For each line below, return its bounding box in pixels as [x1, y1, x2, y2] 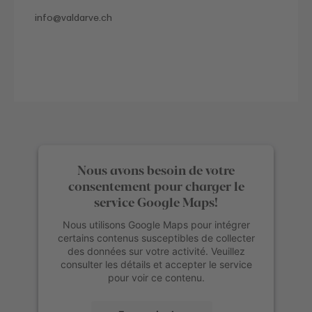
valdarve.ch [61, 11, 112, 25]
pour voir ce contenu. [107, 272, 205, 284]
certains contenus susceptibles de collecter [57, 232, 255, 244]
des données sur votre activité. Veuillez [67, 245, 245, 258]
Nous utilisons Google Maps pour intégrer [62, 219, 250, 231]
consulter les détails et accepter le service [60, 258, 252, 271]
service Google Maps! [94, 192, 218, 211]
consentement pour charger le [68, 176, 244, 195]
